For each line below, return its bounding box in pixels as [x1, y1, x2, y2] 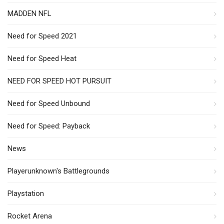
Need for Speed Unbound [7, 98, 90, 108]
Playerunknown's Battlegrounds [7, 166, 109, 175]
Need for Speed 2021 [7, 31, 77, 40]
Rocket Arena [7, 211, 52, 220]
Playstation [7, 188, 44, 198]
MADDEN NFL [7, 8, 51, 18]
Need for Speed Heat [7, 53, 76, 63]
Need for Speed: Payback [7, 121, 90, 130]
